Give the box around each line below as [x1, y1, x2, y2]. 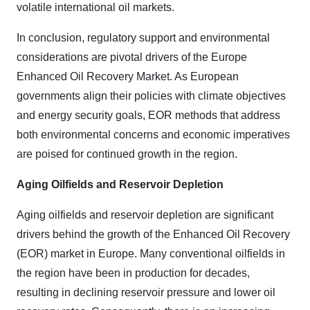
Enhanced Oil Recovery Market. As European [17, 71, 239, 82]
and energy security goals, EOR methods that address [17, 109, 280, 121]
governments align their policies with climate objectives [17, 90, 286, 102]
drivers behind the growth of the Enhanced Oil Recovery [17, 228, 290, 240]
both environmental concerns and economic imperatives [17, 129, 290, 140]
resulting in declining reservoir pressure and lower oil [17, 286, 275, 298]
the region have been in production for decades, [17, 267, 250, 279]
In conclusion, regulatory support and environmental [17, 32, 270, 44]
